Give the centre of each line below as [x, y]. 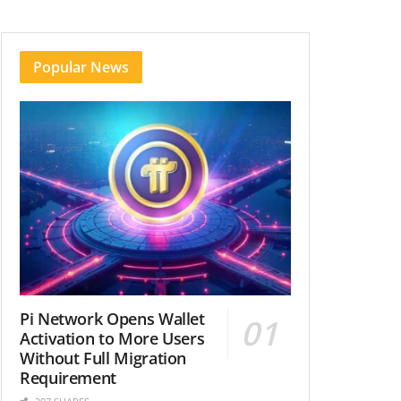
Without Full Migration [103, 358]
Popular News [81, 67]
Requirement [68, 377]
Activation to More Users [112, 338]
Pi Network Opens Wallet [112, 318]
